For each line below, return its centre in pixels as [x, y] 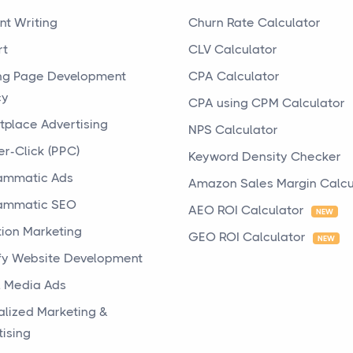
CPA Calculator [234, 76]
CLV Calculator [233, 49]
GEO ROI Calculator [249, 237]
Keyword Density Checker [265, 156]
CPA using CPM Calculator [267, 103]
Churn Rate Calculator [255, 22]
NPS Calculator [233, 130]
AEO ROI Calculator [248, 210]
